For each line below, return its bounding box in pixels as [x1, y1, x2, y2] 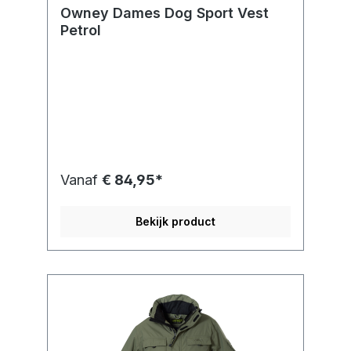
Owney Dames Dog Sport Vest [60, 5, 269, 22]
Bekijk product [136, 215, 215, 229]
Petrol [60, 22, 101, 39]
